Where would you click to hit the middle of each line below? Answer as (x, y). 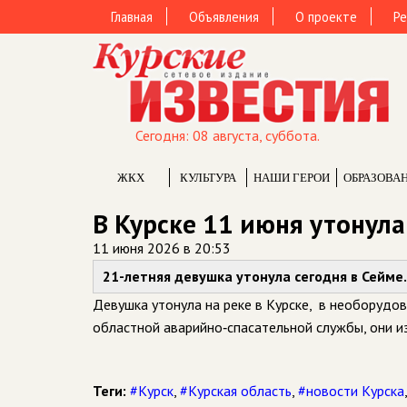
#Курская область (236, 391)
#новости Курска (351, 391)
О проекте (326, 17)
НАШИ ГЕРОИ (292, 178)
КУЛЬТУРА (208, 178)
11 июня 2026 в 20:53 (162, 248)
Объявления (224, 17)
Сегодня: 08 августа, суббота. (228, 135)
